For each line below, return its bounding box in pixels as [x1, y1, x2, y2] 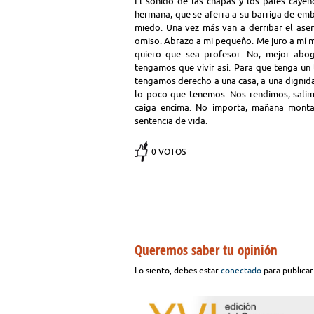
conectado [221, 266, 261, 275]
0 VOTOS [151, 147, 186, 156]
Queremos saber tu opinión [135, 241, 278, 259]
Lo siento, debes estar [135, 266, 221, 275]
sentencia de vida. [135, 116, 207, 125]
